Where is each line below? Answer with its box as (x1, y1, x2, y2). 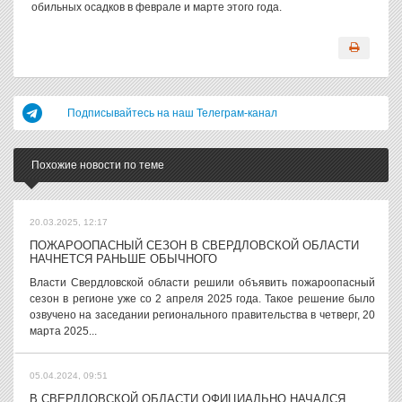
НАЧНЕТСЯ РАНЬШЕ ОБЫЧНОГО (30, 252, 217, 266)
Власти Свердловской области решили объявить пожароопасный (30, 276, 375, 289)
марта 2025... (30, 325, 97, 337)
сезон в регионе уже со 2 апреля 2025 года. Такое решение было (30, 293, 375, 305)
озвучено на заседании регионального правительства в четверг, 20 (30, 309, 375, 321)
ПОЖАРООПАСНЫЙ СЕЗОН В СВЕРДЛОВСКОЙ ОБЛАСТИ (30, 239, 359, 252)
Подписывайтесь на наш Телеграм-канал (67, 107, 277, 119)
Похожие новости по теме (31, 159, 164, 171)
